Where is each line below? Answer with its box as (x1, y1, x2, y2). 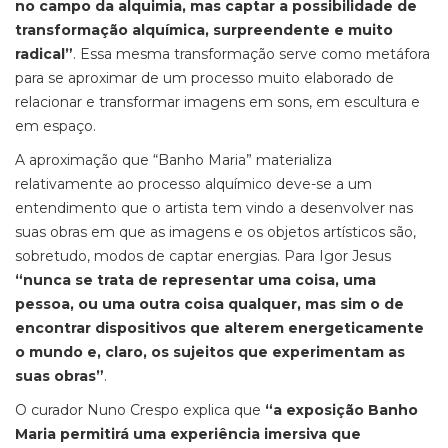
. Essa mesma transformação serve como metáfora (73, 45, 430, 63)
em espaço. (15, 117, 100, 135)
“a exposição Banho (265, 401, 418, 419)
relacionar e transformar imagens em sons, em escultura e (15, 93, 420, 111)
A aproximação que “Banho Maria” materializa (15, 151, 332, 169)
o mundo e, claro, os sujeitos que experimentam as (15, 343, 405, 361)
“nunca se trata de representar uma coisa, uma (15, 271, 376, 289)
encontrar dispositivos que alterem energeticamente (15, 319, 424, 337)
